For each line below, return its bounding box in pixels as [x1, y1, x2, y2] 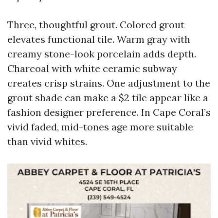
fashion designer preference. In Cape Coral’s [7, 106, 211, 118]
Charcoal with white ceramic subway [7, 62, 177, 74]
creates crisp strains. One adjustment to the [7, 77, 210, 89]
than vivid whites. [7, 135, 87, 147]
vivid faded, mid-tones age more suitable [7, 121, 193, 133]
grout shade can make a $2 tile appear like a [7, 91, 208, 104]
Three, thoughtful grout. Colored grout [7, 18, 184, 31]
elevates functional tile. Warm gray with [7, 33, 190, 45]
